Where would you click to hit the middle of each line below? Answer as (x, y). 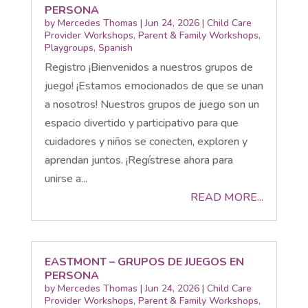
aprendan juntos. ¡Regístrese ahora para (139, 160)
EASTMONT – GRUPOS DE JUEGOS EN (144, 262)
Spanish (115, 47)
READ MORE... (227, 197)
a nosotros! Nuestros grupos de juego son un (152, 104)
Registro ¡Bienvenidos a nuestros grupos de (148, 67)
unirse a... (66, 178)
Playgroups (69, 47)
